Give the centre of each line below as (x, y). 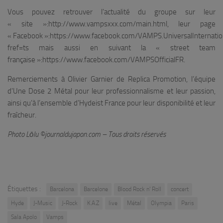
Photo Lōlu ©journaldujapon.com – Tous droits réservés (87, 134)
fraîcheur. (22, 115)
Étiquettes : (24, 189)
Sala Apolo (24, 217)
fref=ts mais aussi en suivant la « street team (111, 48)
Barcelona (62, 189)
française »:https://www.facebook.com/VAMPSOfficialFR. (96, 59)
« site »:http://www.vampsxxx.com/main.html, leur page (111, 24)
